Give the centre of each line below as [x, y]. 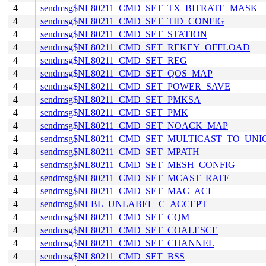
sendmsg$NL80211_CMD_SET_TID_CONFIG [132, 21]
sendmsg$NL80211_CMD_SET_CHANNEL [127, 243]
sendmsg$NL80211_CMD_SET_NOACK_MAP [134, 126]
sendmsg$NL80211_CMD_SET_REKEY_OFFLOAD [145, 47]
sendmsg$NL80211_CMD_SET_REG [114, 60]
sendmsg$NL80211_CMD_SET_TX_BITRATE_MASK [149, 8]
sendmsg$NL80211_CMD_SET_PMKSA [121, 99]
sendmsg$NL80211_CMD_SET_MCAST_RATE [135, 178]
